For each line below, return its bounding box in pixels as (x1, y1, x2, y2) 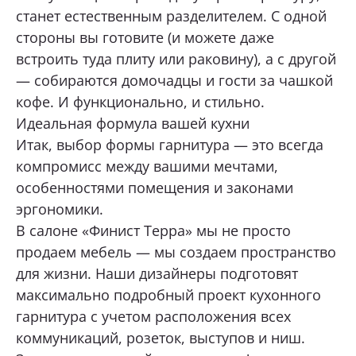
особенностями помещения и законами (16, 177, 293, 197)
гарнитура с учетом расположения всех (16, 306, 291, 326)
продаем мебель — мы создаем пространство (16, 242, 336, 261)
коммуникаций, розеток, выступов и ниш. (16, 327, 305, 347)
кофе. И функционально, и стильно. (16, 91, 265, 111)
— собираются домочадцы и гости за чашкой (16, 70, 333, 90)
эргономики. (16, 199, 103, 219)
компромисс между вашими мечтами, (16, 156, 278, 176)
